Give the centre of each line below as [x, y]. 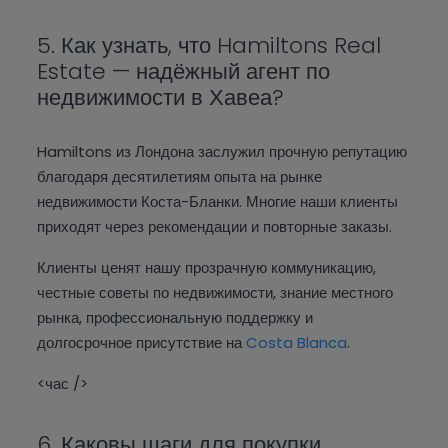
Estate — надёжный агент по [184, 72]
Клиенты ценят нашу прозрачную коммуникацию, [207, 268]
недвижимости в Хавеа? [161, 98]
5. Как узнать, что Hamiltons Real [209, 46]
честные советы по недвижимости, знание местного [215, 293]
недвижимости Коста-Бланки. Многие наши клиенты [218, 202]
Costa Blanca [297, 343]
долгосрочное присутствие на [142, 343]
